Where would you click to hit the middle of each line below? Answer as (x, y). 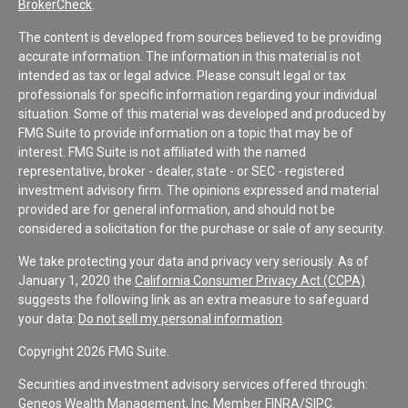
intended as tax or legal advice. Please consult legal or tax (182, 75)
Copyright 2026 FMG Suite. (94, 351)
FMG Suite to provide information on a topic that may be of (186, 133)
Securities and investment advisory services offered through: (193, 384)
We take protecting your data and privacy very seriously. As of (194, 261)
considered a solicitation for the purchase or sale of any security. (202, 228)
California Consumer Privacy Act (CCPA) (250, 280)
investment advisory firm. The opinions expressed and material (199, 190)
